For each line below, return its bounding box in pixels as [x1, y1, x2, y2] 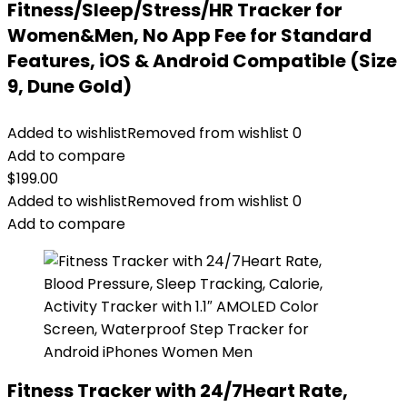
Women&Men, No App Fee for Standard [7, 23, 372, 48]
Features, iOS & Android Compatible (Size [7, 48, 397, 74]
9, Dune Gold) [7, 74, 132, 99]
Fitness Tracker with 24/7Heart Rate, [7, 378, 348, 403]
